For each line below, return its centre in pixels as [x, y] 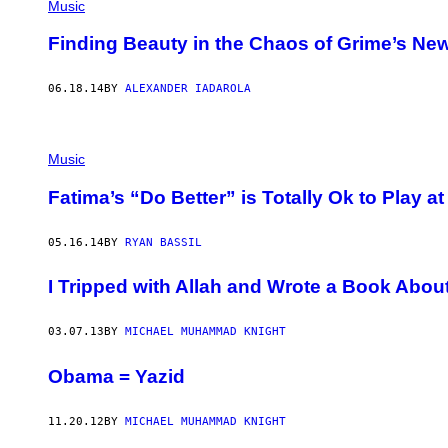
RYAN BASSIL [163, 242]
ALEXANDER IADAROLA [188, 89]
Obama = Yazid [116, 376]
